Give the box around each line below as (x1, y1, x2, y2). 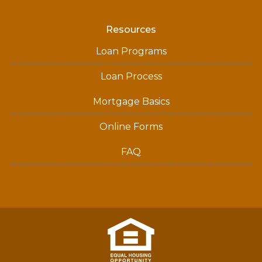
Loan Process (100, 71, 162, 82)
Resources (106, 24, 156, 36)
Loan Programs (95, 46, 167, 57)
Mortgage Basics (92, 96, 170, 108)
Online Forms (99, 121, 163, 133)
